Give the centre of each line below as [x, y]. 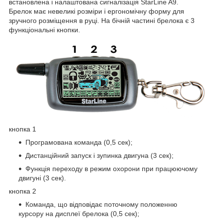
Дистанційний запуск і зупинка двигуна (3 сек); [99, 156]
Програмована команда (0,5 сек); [79, 142]
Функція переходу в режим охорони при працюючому [111, 169]
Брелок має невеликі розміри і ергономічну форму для [97, 11]
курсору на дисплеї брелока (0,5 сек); [79, 214]
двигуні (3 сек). [42, 178]
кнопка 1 [22, 129]
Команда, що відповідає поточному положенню [101, 205]
